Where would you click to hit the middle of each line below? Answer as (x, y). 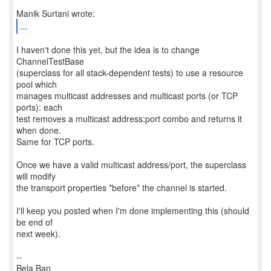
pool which (37, 84)
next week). (38, 233)
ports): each (39, 107)
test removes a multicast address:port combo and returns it (129, 119)
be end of (34, 222)
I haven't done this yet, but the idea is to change (108, 50)
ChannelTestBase (50, 61)
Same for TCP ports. (55, 142)
